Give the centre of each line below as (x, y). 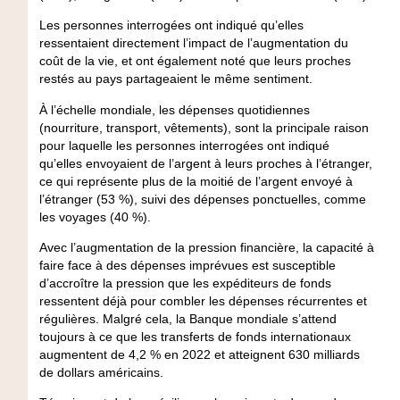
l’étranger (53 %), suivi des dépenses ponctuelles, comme (202, 199)
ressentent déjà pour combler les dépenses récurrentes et (203, 301)
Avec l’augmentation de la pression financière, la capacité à (206, 248)
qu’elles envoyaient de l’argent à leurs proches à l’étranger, (205, 163)
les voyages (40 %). (98, 217)
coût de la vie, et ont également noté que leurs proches (195, 61)
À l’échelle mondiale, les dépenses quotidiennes (174, 109)
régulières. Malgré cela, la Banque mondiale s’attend (187, 319)
